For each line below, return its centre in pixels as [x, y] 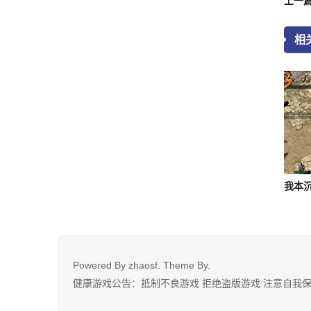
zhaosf [143, 266]
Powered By [101, 266]
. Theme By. [184, 266]
